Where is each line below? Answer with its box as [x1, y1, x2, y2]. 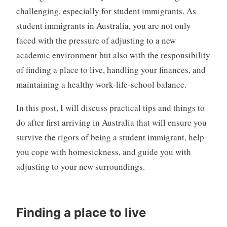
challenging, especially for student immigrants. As [16, 5, 196, 17]
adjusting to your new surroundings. [16, 160, 145, 172]
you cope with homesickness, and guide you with [16, 145, 191, 158]
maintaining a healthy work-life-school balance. [16, 78, 186, 90]
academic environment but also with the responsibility [16, 49, 210, 61]
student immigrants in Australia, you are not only [16, 19, 191, 31]
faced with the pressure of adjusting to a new [16, 34, 176, 46]
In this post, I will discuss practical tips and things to [16, 101, 205, 113]
